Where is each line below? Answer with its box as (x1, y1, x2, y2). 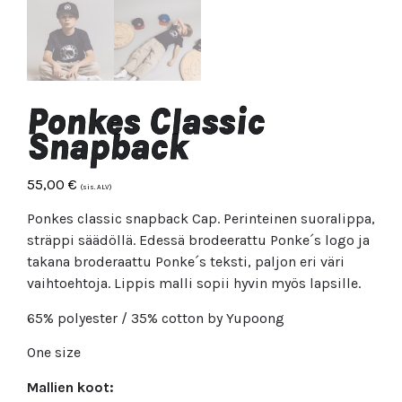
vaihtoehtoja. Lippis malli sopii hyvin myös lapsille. (27, 275, 361, 293)
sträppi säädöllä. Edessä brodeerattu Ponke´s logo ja (27, 232, 370, 249)
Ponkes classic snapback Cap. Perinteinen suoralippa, (27, 210, 375, 228)
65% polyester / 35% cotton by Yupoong (27, 309, 284, 327)
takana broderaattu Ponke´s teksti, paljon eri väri (27, 253, 345, 271)
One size (27, 344, 81, 362)
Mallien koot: (27, 378, 114, 396)
